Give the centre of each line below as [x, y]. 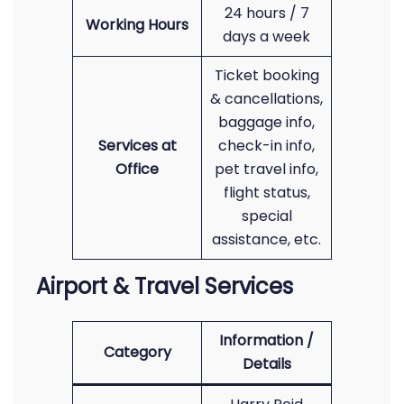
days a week [266, 37]
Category [137, 352]
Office [137, 169]
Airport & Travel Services [165, 286]
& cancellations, [266, 99]
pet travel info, [266, 169]
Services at [137, 146]
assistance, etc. [266, 239]
